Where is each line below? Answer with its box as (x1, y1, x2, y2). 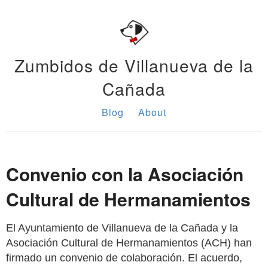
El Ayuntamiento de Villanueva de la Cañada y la (6, 222, 238, 234)
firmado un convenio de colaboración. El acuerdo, (6, 252, 242, 264)
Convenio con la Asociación (6, 161, 243, 187)
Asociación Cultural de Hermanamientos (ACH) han (6, 237, 252, 249)
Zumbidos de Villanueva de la (14, 53, 254, 77)
